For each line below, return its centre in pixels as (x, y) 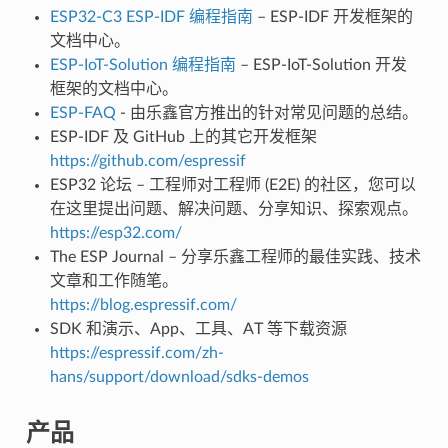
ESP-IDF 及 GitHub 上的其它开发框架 (183, 136)
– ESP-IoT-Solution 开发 (321, 64)
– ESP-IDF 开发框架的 (332, 16)
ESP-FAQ (82, 112)
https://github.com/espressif (147, 160)
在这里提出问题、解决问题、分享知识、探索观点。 (233, 208)
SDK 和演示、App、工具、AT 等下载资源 (198, 328)
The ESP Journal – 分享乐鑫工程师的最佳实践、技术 (235, 256)
